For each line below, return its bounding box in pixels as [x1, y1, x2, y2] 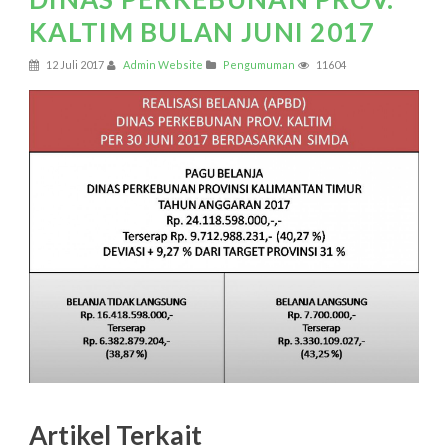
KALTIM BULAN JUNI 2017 [29, 16, 376, 49]
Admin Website [123, 58, 203, 72]
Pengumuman [223, 58, 295, 72]
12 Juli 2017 [44, 58, 104, 72]
